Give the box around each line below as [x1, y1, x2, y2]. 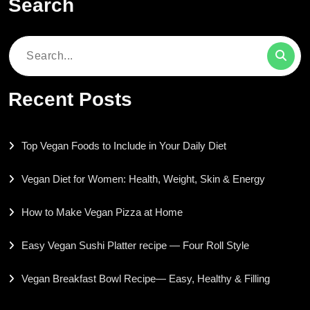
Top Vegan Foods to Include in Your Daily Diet [21, 139, 226, 152]
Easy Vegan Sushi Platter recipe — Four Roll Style [21, 239, 249, 251]
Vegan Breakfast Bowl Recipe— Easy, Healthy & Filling [21, 272, 270, 284]
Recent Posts [8, 88, 132, 110]
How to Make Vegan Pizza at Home [21, 206, 183, 218]
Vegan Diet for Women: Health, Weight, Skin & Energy [21, 172, 265, 185]
